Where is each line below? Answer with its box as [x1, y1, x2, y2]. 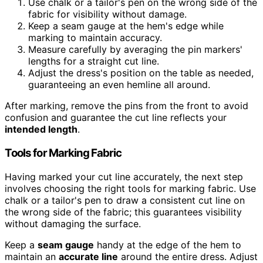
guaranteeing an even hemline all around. [28, 79, 210, 91]
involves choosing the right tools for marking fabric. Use [5, 182, 256, 194]
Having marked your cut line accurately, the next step [5, 170, 243, 183]
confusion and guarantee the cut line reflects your [5, 112, 227, 124]
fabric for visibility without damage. [28, 8, 187, 21]
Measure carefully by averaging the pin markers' [28, 43, 242, 56]
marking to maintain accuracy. [28, 32, 162, 44]
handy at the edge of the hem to [94, 238, 241, 251]
